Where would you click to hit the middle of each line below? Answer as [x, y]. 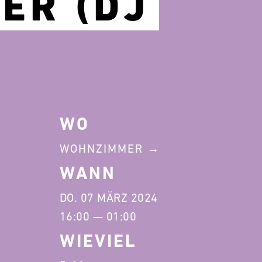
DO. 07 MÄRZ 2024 [108, 198]
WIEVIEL [98, 241]
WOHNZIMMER [101, 149]
